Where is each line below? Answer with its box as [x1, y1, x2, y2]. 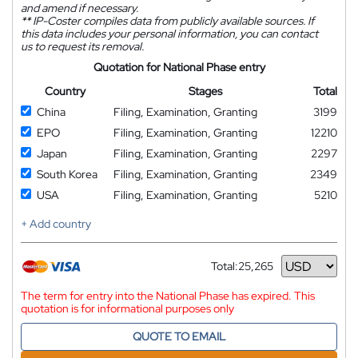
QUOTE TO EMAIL [133, 329, 225, 344]
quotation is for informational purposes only [21, 301, 234, 316]
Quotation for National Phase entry [93, 60, 265, 75]
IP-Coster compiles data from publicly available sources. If [30, 14, 314, 29]
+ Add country [21, 217, 91, 232]
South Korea [37, 167, 97, 182]
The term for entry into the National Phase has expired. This [21, 288, 315, 304]
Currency [211, 265, 257, 280]
